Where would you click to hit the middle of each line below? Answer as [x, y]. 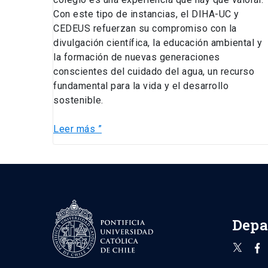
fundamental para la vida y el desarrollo [141, 86]
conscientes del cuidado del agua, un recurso [154, 72]
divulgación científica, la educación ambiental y [158, 43]
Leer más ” [77, 129]
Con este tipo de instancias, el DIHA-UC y [146, 14]
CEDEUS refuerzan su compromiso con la [145, 29]
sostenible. [78, 100]
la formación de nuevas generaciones [137, 57]
